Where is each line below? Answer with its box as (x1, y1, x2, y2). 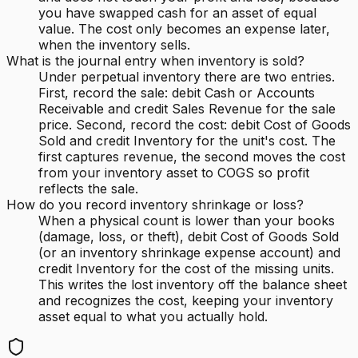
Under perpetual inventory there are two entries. (38, 69, 335, 86)
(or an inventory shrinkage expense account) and (38, 245, 340, 261)
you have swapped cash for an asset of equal (38, 5, 316, 22)
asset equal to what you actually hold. (38, 308, 268, 325)
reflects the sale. (38, 181, 138, 197)
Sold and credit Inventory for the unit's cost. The (38, 133, 336, 149)
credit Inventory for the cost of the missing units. (38, 261, 334, 277)
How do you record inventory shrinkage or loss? (6, 197, 304, 213)
